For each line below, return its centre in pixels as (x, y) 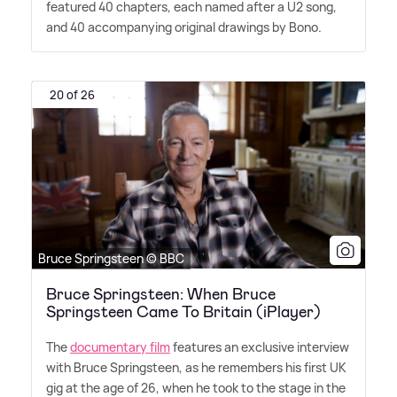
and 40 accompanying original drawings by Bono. (184, 27)
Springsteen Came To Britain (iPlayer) (183, 311)
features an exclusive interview (260, 346)
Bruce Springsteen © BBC (111, 258)
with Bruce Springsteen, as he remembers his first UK (196, 367)
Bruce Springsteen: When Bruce (161, 294)
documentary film (120, 346)
